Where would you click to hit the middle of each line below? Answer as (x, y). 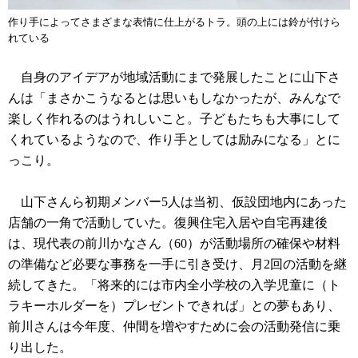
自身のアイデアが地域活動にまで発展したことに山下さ (174, 78)
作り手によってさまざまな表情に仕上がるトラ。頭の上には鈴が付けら (174, 22)
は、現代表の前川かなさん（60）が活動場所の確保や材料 (174, 244)
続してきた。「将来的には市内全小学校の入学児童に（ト (174, 285)
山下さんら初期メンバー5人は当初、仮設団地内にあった (177, 202)
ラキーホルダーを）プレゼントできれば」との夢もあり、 (174, 306)
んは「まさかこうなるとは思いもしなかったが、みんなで (174, 98)
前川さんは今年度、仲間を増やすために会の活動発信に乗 (174, 327)
